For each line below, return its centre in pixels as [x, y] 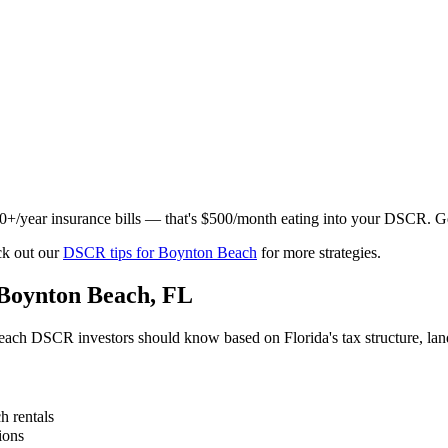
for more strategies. [319, 253]
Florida [306, 338]
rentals [31, 416]
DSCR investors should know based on [155, 338]
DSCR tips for [110, 253]
